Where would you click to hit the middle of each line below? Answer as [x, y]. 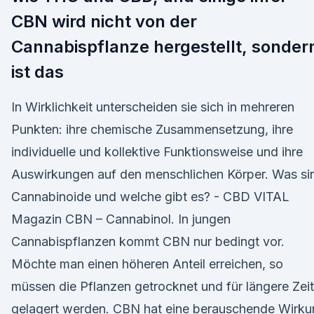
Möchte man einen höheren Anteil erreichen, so [147, 264]
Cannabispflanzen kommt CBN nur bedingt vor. [148, 241]
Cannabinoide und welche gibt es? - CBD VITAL [150, 197]
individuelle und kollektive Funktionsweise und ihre [157, 152]
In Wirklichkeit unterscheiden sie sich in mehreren [153, 107]
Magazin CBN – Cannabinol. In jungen [121, 219]
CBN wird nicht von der [104, 21]
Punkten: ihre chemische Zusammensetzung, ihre [152, 129]
